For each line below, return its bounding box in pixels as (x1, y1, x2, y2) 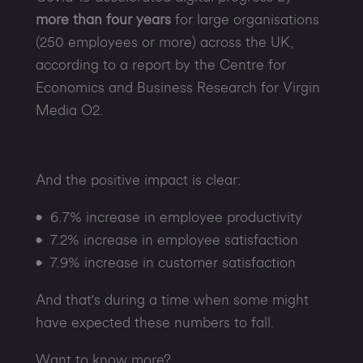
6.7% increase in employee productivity (49, 210, 302, 224)
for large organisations (170, 12, 319, 27)
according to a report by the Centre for (35, 58, 286, 72)
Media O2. (35, 103, 104, 117)
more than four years (35, 12, 171, 27)
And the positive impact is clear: (35, 173, 241, 187)
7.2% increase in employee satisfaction (49, 233, 298, 247)
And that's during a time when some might (35, 293, 309, 307)
